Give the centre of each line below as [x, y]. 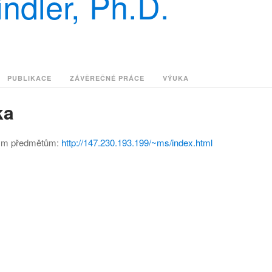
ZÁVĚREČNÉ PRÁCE [107, 78]
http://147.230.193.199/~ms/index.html [137, 143]
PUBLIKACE [29, 78]
